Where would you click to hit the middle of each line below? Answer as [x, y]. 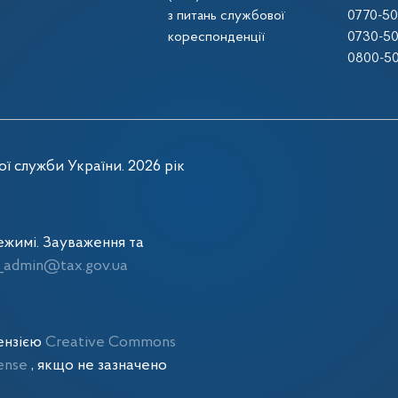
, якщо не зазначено [99, 366]
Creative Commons [111, 342]
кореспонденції [217, 37]
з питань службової [227, 16]
